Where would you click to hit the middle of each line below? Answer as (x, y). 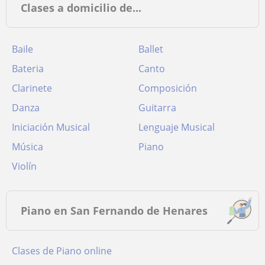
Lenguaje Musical (177, 127)
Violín (24, 166)
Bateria (28, 69)
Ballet (151, 49)
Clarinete (32, 88)
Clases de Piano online (65, 251)
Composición (168, 88)
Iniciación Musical (51, 127)
